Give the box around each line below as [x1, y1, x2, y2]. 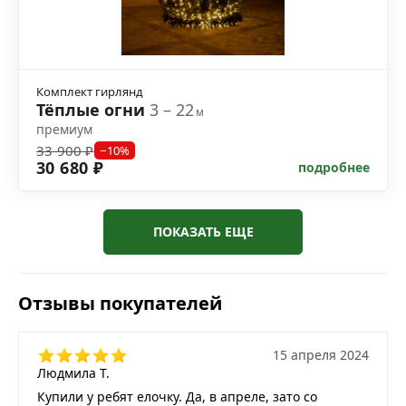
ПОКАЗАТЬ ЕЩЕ [152, 223, 254, 241]
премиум [36, 121, 92, 139]
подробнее [298, 159, 370, 177]
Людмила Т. [37, 364, 110, 382]
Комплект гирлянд [36, 83, 143, 101]
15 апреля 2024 [273, 346, 369, 364]
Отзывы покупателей [18, 291, 222, 316]
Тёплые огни [36, 99, 150, 121]
